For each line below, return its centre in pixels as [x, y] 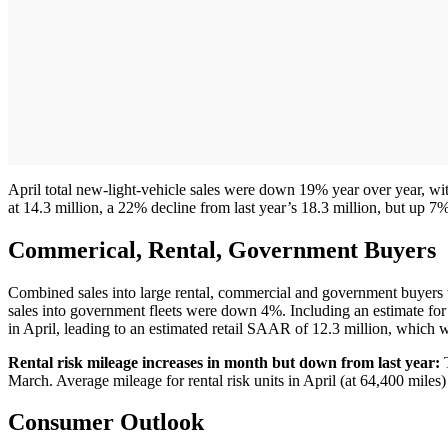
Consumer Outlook [106, 422]
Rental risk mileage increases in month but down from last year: [224, 362]
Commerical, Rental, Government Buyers [222, 249]
